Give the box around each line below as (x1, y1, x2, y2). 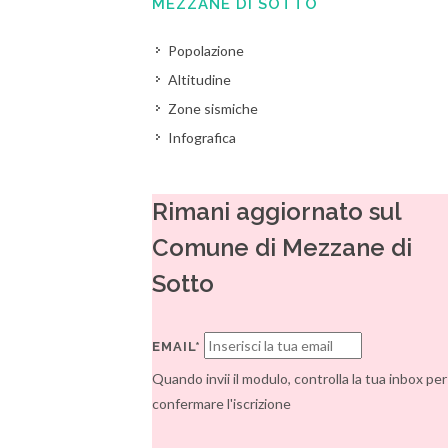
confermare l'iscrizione (152, 395, 292, 412)
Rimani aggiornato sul (152, 197, 402, 226)
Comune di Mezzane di (152, 233, 413, 262)
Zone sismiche (168, 100, 259, 117)
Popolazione (168, 42, 245, 59)
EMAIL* (152, 339, 202, 354)
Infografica (168, 129, 237, 146)
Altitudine (168, 71, 232, 88)
